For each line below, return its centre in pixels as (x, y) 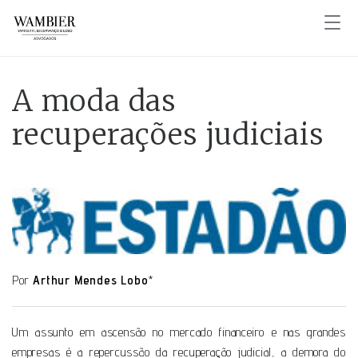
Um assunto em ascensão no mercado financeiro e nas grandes (179, 332)
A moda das (95, 101)
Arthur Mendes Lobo (91, 280)
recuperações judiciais (168, 135)
